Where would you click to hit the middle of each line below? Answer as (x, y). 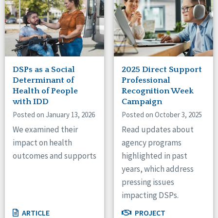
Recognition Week (158, 91)
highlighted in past (154, 156)
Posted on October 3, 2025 (162, 115)
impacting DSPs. (150, 195)
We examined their (45, 130)
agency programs (152, 143)
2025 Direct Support (162, 70)
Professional (146, 81)
